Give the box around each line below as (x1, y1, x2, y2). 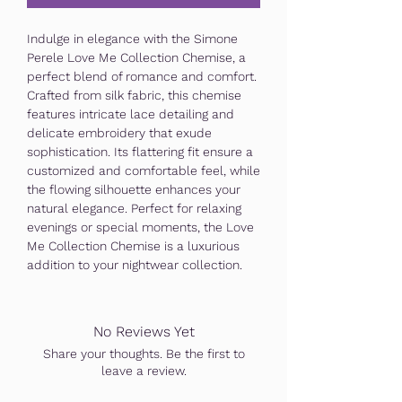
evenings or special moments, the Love (27, 220, 254, 234)
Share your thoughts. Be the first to (42, 346, 245, 361)
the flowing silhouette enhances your (27, 182, 240, 197)
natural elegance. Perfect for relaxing (27, 201, 241, 215)
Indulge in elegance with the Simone (27, 31, 238, 46)
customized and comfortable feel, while (27, 163, 260, 178)
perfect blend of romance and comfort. (27, 69, 257, 83)
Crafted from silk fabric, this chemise (27, 88, 241, 102)
